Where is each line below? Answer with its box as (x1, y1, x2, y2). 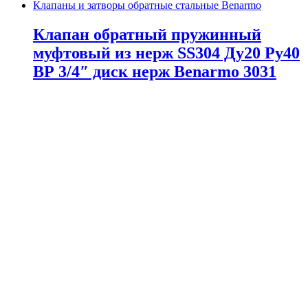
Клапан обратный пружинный (33, 25, 261, 43)
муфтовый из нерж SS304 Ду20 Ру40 (33, 43, 300, 62)
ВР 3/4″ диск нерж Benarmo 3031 (33, 62, 276, 80)
